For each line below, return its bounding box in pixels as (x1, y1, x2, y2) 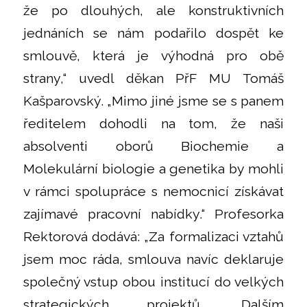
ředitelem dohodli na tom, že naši (23, 115, 284, 132)
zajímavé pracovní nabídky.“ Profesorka (23, 206, 284, 222)
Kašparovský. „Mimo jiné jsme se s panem (23, 93, 284, 109)
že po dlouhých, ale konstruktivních (23, 2, 284, 19)
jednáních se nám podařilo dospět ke (23, 25, 284, 41)
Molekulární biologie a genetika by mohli (23, 160, 284, 177)
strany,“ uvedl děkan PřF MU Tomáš (23, 70, 284, 86)
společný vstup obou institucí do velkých (23, 273, 284, 290)
